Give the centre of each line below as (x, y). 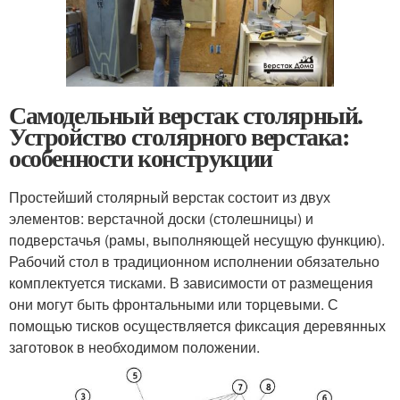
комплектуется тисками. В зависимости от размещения (191, 282)
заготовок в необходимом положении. (134, 346)
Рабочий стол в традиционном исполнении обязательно (194, 261)
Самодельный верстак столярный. (186, 114)
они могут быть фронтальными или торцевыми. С (174, 304)
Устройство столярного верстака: (179, 136)
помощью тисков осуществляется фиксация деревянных (197, 325)
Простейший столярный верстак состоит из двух (170, 196)
